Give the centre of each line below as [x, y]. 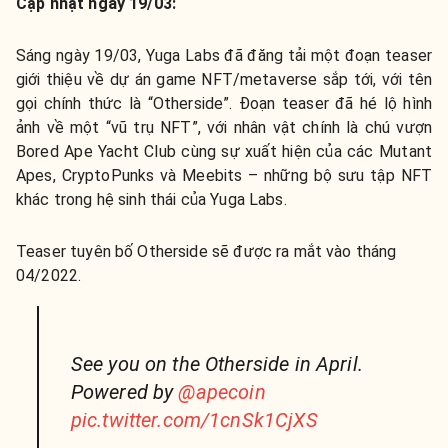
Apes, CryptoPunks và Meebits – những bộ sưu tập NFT [224, 176]
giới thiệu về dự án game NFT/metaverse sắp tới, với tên [224, 80]
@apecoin [222, 392]
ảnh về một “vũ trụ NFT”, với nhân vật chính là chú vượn [224, 128]
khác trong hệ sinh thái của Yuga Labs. [151, 200]
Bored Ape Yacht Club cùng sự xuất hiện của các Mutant [224, 152]
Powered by [124, 392]
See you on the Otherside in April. [216, 364]
